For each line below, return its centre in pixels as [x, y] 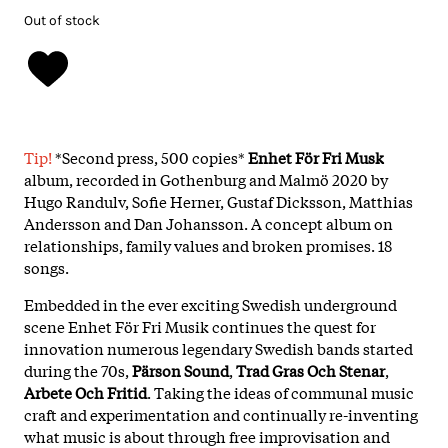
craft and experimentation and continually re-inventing [221, 413]
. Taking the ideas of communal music [280, 391]
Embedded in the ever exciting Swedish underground [210, 303]
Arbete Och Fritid [85, 391]
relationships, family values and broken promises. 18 [208, 244]
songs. [46, 266]
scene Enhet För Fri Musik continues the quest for [200, 325]
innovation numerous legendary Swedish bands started [218, 347]
